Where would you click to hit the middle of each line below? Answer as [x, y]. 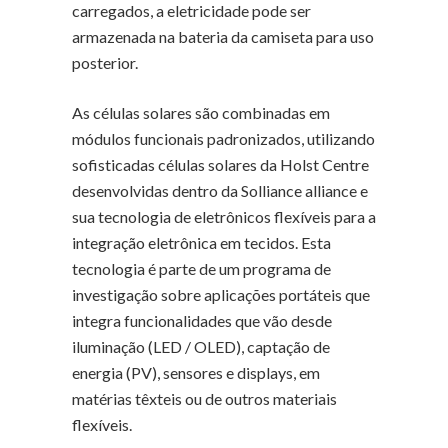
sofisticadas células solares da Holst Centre [220, 165]
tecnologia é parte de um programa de [201, 269]
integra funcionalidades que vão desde [202, 321]
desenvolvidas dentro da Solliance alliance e [220, 191]
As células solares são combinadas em [201, 113]
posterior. [105, 63]
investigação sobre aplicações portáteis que [221, 295]
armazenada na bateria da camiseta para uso [223, 37]
